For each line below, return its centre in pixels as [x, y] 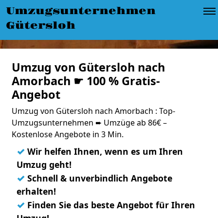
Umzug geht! [44, 164]
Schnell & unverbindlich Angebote [99, 178]
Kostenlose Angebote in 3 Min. [68, 134]
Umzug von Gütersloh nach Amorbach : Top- [93, 111]
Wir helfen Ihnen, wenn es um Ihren [104, 151]
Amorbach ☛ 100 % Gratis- [86, 81]
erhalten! [36, 191]
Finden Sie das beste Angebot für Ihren [110, 205]
